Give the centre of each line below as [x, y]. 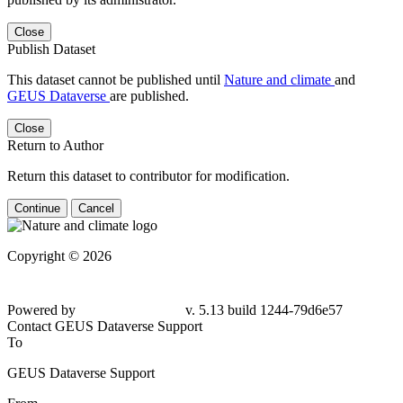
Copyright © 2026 [59, 255]
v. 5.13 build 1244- [302, 286]
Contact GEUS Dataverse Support [105, 318]
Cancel [96, 208]
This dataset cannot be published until [116, 79]
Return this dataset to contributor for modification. [148, 175]
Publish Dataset [51, 49]
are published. [149, 95]
